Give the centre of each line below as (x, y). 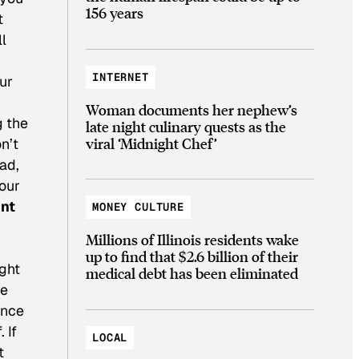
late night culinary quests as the (186, 126)
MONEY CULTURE (139, 207)
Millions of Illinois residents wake (192, 240)
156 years (115, 12)
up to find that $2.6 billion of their (192, 256)
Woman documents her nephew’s (192, 109)
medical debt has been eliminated (192, 273)
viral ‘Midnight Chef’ (151, 143)
